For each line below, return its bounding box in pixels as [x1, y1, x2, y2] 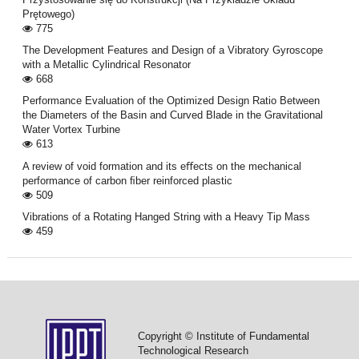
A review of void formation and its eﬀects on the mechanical [22, 159, 301, 172]
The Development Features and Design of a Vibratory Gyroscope [22, 44, 323, 57]
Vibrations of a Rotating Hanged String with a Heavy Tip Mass [22, 210, 310, 223]
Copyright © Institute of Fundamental [137, 329, 309, 342]
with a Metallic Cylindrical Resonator [22, 58, 191, 71]
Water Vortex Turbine [22, 123, 120, 136]
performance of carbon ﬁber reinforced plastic [22, 174, 232, 187]
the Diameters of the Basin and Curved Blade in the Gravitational [22, 109, 323, 122]
